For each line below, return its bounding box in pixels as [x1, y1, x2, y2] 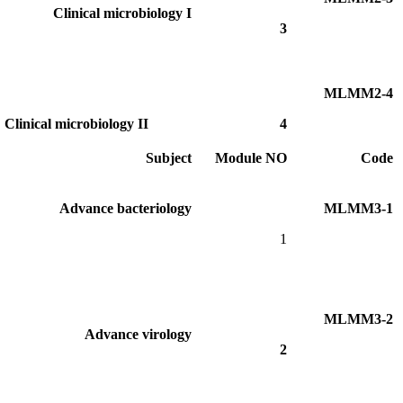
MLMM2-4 [324, 85, 393, 101]
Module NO [215, 149, 287, 166]
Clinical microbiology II [148, 115, 192, 131]
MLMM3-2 [324, 310, 393, 327]
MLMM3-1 [324, 200, 393, 216]
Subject [146, 149, 192, 166]
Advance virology [85, 326, 192, 342]
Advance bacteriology [59, 200, 192, 216]
